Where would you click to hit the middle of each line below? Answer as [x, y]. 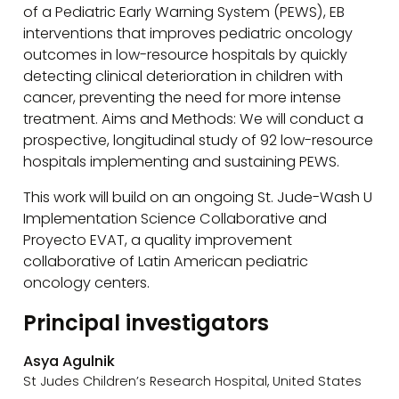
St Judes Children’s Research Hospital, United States [193, 382]
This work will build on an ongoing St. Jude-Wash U [198, 198]
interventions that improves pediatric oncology [188, 33]
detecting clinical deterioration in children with [183, 76]
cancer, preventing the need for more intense [183, 97]
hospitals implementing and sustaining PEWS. [182, 161]
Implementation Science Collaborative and [175, 219]
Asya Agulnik [69, 362]
